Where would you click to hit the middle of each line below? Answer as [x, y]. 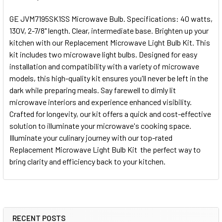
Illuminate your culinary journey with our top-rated [91, 138]
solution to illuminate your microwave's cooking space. [100, 126]
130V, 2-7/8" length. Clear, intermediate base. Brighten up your [109, 31]
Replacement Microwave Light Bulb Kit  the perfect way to [105, 150]
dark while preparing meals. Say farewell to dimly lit [93, 90]
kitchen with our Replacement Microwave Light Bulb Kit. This [110, 43]
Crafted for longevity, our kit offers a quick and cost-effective [110, 114]
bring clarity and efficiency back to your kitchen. [87, 162]
